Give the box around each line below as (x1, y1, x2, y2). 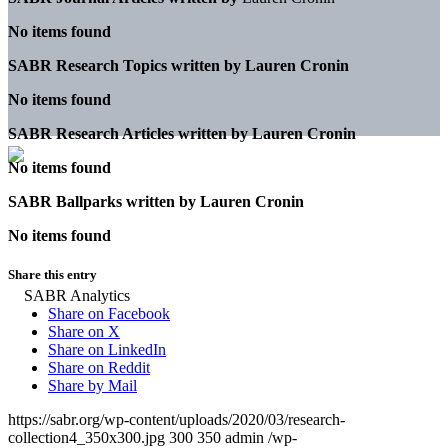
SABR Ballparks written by (8, 192, 196, 210)
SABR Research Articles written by (8, 124, 248, 142)
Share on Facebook (48, 305, 170, 323)
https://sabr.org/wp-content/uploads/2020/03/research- (8, 411, 345, 429)
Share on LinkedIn (48, 341, 166, 359)
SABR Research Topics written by (8, 56, 241, 74)
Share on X (48, 323, 120, 341)
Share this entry (8, 266, 97, 282)
